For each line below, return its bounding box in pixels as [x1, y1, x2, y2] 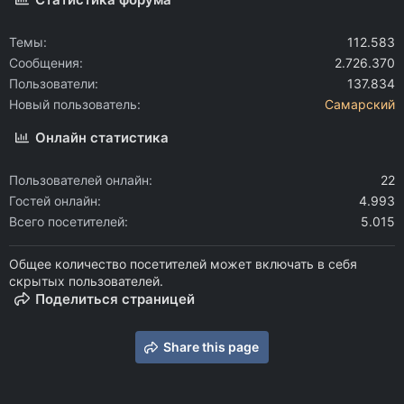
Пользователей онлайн [9, 171, 149, 188]
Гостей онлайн [9, 192, 97, 208]
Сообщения [9, 54, 79, 70]
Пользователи [9, 75, 95, 91]
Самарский [325, 96, 395, 112]
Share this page [163, 338, 259, 354]
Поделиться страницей [35, 289, 196, 308]
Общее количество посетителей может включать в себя [9, 255, 357, 271]
